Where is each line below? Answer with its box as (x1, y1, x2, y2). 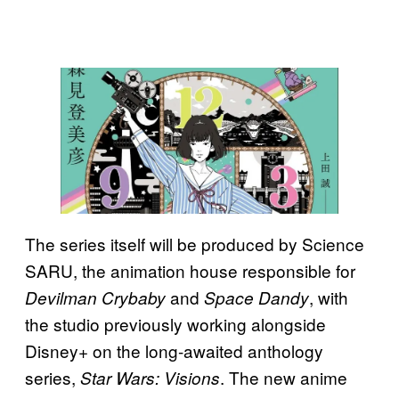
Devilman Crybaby (25, 285, 170, 309)
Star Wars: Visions (80, 365, 220, 389)
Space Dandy (204, 285, 309, 309)
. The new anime (220, 364, 347, 389)
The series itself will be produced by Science (25, 231, 364, 256)
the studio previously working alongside (25, 311, 326, 336)
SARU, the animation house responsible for (25, 257, 355, 282)
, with (309, 284, 348, 309)
